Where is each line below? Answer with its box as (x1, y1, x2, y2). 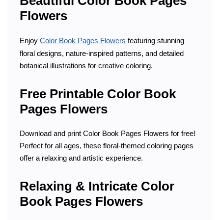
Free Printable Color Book (20, 86, 176, 102)
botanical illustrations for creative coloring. (20, 61, 153, 70)
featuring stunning (126, 36, 184, 45)
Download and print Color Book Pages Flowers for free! (20, 129, 195, 137)
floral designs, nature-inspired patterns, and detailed (20, 49, 184, 57)
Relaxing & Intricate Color (20, 179, 174, 194)
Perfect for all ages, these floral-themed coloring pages (20, 141, 193, 150)
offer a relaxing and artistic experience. (20, 153, 143, 162)
